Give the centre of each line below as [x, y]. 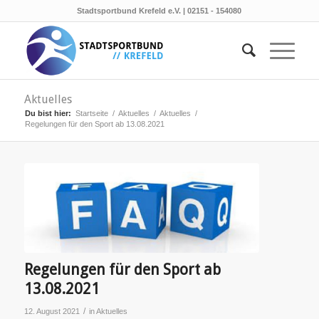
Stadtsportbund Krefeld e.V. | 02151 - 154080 [159, 11]
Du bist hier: [48, 113]
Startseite [91, 113]
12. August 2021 [52, 311]
